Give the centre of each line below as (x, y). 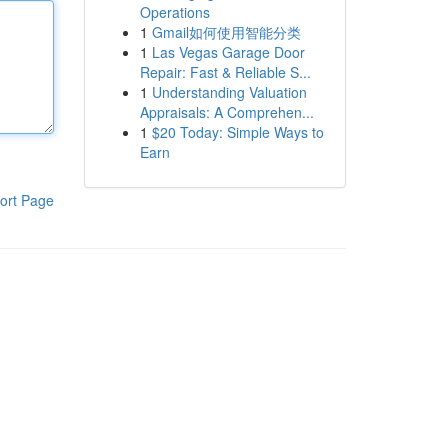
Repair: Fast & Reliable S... (225, 72)
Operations (174, 12)
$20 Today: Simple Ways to (237, 132)
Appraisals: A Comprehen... (226, 112)
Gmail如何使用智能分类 (226, 32)
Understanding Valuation (229, 92)
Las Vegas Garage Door (228, 52)
